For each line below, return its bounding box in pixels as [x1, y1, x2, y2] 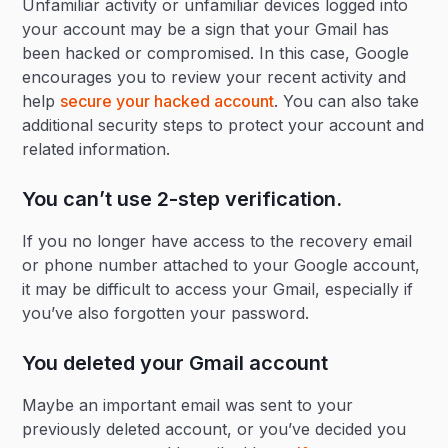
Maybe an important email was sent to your [22, 395, 354, 415]
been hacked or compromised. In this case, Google [22, 43, 410, 63]
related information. [22, 139, 181, 159]
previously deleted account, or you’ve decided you [22, 419, 407, 439]
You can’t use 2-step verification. [22, 187, 343, 211]
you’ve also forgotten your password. [22, 303, 315, 323]
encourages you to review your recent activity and [22, 67, 407, 87]
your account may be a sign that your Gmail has [22, 19, 390, 39]
